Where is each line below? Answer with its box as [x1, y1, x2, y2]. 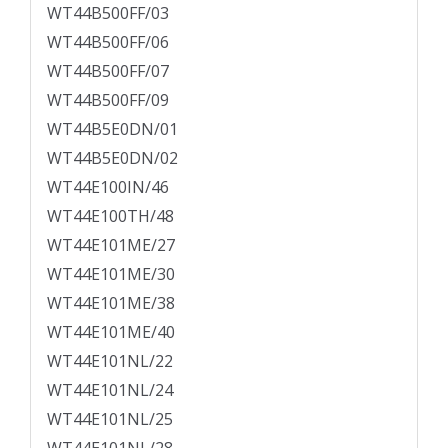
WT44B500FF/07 [47, 60, 169, 83]
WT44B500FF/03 [47, 2, 169, 25]
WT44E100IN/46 [47, 176, 169, 199]
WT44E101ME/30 [47, 263, 175, 286]
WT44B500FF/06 [47, 31, 169, 54]
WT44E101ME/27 [47, 234, 175, 257]
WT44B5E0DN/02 [47, 147, 178, 170]
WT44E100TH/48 [47, 205, 174, 228]
